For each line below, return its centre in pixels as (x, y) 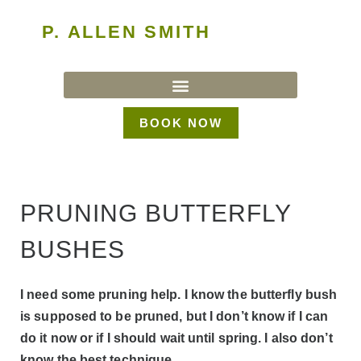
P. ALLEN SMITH (127, 32)
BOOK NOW (180, 123)
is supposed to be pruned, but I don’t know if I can (174, 316)
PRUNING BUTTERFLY (156, 213)
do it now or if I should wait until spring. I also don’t (176, 338)
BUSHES (73, 249)
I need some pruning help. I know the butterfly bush (179, 295)
